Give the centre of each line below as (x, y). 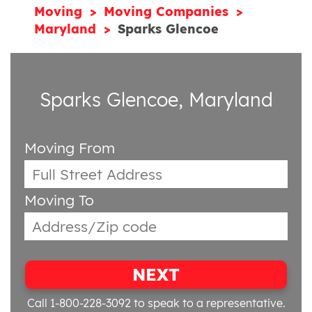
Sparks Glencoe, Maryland (156, 100)
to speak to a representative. (208, 303)
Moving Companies (169, 11)
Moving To (59, 200)
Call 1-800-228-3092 (79, 303)
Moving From (70, 147)
